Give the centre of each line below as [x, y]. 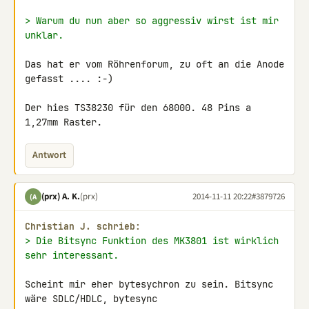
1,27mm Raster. [63, 122]
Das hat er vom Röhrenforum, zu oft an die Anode [154, 64]
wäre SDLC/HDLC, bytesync [94, 299]
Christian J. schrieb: [83, 227]
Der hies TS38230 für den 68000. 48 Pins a [138, 108]
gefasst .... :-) [69, 79]
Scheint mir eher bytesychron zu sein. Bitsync [149, 284]
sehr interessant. [72, 255]
